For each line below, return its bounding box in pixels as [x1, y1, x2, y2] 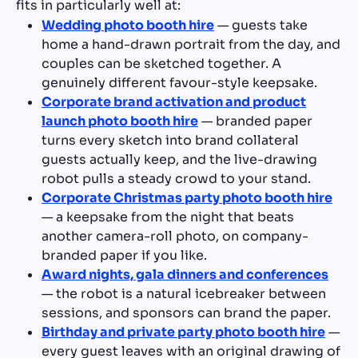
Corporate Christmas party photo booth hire [42, 189, 332, 206]
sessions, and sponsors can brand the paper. [42, 304, 331, 321]
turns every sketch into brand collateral [42, 131, 299, 149]
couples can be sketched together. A [42, 54, 281, 72]
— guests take [214, 16, 308, 34]
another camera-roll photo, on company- [42, 227, 308, 245]
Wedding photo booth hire [42, 16, 214, 34]
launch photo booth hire [42, 112, 198, 129]
